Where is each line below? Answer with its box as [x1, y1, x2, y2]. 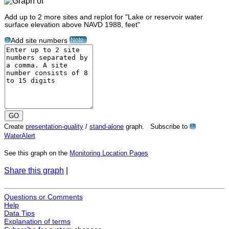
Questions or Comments [4, 193, 83, 201]
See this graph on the [4, 149, 70, 157]
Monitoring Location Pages [70, 149, 148, 157]
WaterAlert [4, 131, 35, 140]
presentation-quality [26, 122, 83, 130]
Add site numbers [11, 36, 68, 44]
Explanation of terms [4, 217, 71, 226]
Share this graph [4, 166, 64, 175]
